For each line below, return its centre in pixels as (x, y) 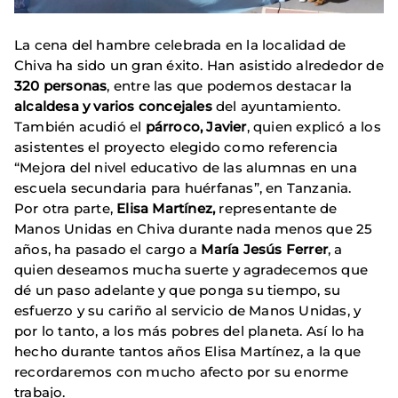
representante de (276, 209)
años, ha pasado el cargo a (108, 250)
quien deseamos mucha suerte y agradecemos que (191, 270)
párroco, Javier (196, 127)
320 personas (61, 86)
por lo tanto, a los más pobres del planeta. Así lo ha (190, 331)
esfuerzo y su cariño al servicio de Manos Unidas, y (188, 311)
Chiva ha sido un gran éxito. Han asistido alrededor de (199, 66)
